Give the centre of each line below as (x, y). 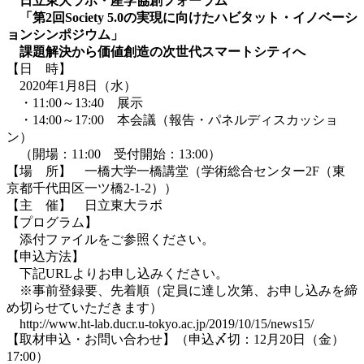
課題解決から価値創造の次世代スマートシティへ (156, 51)
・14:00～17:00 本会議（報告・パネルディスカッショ (172, 119)
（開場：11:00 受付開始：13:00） (114, 154)
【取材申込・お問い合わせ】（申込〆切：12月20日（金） (175, 339)
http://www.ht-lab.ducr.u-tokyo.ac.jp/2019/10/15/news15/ (167, 323)
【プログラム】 (52, 222)
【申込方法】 (45, 256)
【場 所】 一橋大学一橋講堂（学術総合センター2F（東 (176, 171)
